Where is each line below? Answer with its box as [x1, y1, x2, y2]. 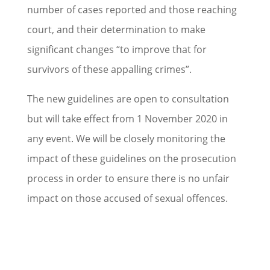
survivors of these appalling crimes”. [27, 63, 192, 76]
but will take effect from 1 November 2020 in [27, 112, 228, 125]
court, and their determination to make [27, 23, 206, 36]
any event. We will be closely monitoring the [27, 132, 225, 145]
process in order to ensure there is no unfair [27, 172, 230, 185]
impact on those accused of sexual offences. [27, 192, 228, 205]
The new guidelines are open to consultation [27, 92, 229, 105]
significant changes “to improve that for [27, 43, 207, 56]
